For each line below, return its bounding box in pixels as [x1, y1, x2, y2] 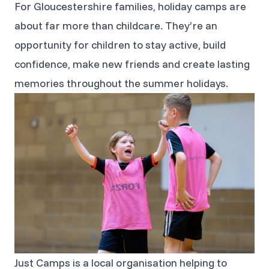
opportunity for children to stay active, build [14, 37, 226, 52]
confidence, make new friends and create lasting [14, 56, 250, 71]
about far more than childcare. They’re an [14, 18, 217, 32]
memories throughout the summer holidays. [14, 76, 228, 90]
